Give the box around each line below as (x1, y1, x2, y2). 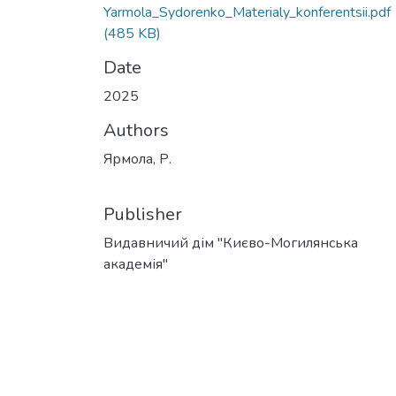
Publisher (103, 202, 182, 226)
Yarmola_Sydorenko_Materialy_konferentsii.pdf (103, 3, 391, 22)
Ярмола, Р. (103, 149, 171, 169)
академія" (103, 255, 168, 274)
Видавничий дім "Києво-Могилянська (103, 233, 358, 253)
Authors (103, 118, 169, 142)
